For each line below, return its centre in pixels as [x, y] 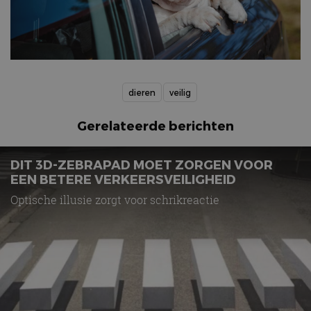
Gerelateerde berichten [155, 126]
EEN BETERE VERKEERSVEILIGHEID [123, 179]
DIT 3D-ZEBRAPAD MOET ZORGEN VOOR [142, 165]
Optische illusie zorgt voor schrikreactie [115, 200]
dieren [142, 93]
